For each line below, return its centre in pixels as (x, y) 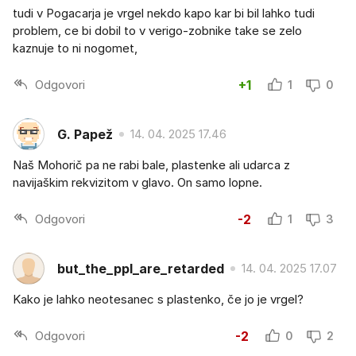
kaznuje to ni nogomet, (75, 48)
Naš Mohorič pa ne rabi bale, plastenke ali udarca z (151, 165)
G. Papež (85, 134)
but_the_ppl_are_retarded (141, 268)
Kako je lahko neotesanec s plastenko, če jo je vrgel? (158, 300)
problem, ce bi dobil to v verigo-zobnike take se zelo (157, 31)
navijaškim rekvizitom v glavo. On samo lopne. (137, 183)
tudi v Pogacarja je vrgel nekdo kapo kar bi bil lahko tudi (164, 14)
